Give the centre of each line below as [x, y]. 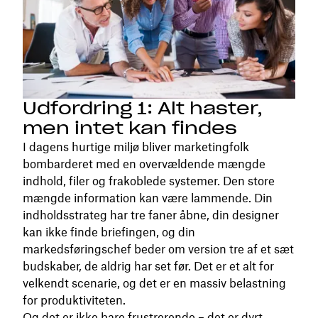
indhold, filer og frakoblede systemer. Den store [149, 181]
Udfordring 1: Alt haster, [143, 109]
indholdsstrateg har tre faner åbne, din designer [151, 215]
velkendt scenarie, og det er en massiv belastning [154, 284]
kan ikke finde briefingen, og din [109, 232]
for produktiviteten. [74, 301]
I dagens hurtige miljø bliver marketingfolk [136, 147]
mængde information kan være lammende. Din [148, 198]
